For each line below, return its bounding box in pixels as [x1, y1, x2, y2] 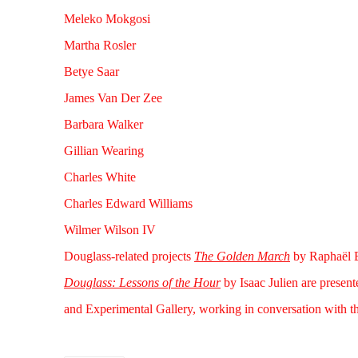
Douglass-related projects [64, 249, 194, 263]
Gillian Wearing [64, 144, 144, 157]
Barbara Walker [64, 117, 143, 131]
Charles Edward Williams [64, 197, 193, 210]
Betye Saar [64, 65, 119, 78]
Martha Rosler [64, 38, 136, 52]
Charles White [64, 170, 136, 184]
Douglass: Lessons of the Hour [64, 276, 221, 289]
